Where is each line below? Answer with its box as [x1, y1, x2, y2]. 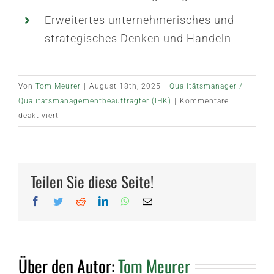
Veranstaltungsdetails [58, 125, 141, 134]
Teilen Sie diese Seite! [31, 170, 154, 193]
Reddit [86, 196, 115, 206]
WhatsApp [130, 196, 176, 206]
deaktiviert [18, 111, 59, 120]
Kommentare [180, 97, 229, 105]
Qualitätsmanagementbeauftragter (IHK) [18, 97, 171, 105]
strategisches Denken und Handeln [45, 31, 232, 45]
